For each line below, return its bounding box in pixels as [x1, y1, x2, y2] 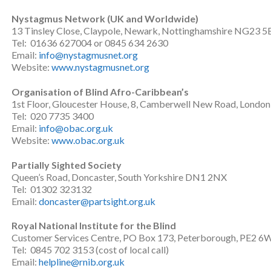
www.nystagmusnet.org [51, 60, 149, 73]
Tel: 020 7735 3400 [11, 109, 94, 122]
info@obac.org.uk [39, 122, 113, 134]
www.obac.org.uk [51, 134, 125, 146]
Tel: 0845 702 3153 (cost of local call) [11, 244, 169, 256]
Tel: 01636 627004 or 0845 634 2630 [11, 36, 168, 48]
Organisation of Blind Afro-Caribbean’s [11, 85, 189, 97]
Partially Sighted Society [11, 158, 122, 171]
